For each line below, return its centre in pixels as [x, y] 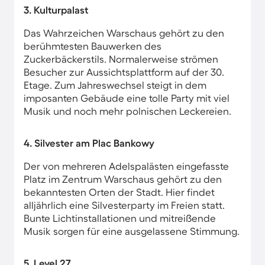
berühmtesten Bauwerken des [93, 46]
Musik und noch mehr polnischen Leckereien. [127, 111]
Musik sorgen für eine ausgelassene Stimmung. [132, 231]
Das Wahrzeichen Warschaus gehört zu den [124, 33]
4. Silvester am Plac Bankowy [89, 143]
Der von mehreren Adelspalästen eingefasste [126, 166]
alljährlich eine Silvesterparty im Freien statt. [124, 205]
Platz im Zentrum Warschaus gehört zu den [123, 179]
